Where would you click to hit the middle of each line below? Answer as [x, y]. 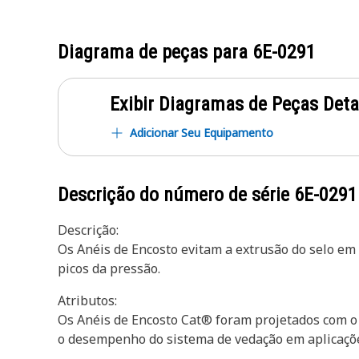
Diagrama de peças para [155, 52]
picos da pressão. [109, 268]
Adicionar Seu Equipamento [202, 133]
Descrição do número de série [176, 195]
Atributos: [87, 301]
